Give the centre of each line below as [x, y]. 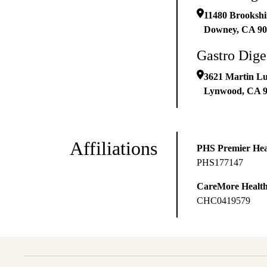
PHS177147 [220, 163]
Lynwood [223, 91]
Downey [220, 30]
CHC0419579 [223, 201]
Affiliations [114, 149]
